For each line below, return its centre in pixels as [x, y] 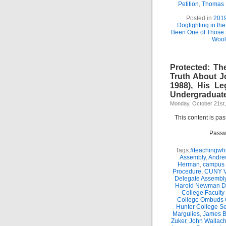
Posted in [200, 18]
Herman [188, 164]
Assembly [193, 157]
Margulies [186, 214]
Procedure [187, 172]
